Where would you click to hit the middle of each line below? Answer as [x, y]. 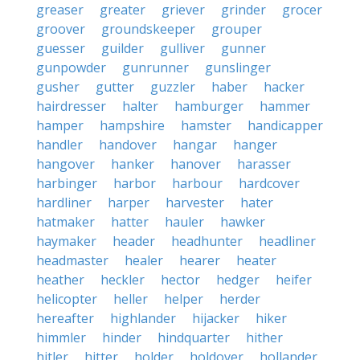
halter [140, 106]
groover [61, 29]
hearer [200, 260]
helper [184, 299]
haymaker [66, 241]
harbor [135, 183]
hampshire [132, 125]
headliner [287, 241]
